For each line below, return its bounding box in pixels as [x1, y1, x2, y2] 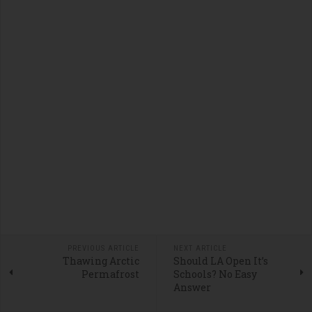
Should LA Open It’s [173, 254, 268, 268]
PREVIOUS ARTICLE [67, 244, 139, 253]
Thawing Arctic [62, 254, 139, 268]
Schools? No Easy [173, 267, 257, 281]
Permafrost [81, 267, 139, 281]
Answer [173, 281, 211, 295]
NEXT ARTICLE [173, 244, 227, 253]
